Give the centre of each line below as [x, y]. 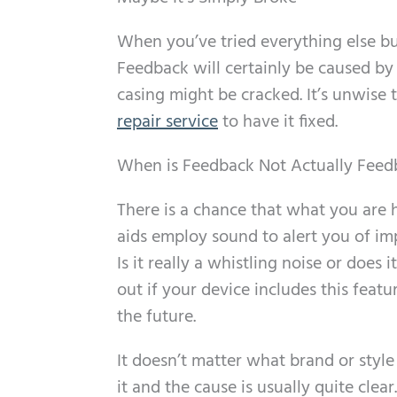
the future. [156, 317]
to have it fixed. [278, 122]
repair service [167, 122]
